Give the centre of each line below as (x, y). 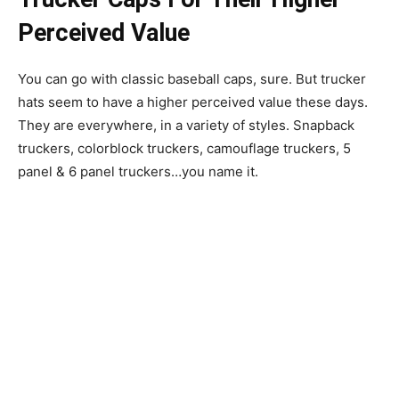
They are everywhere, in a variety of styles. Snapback (186, 125)
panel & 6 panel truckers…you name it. (138, 171)
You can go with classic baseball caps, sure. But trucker (192, 79)
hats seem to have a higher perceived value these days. (193, 102)
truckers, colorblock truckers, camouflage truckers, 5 (184, 148)
